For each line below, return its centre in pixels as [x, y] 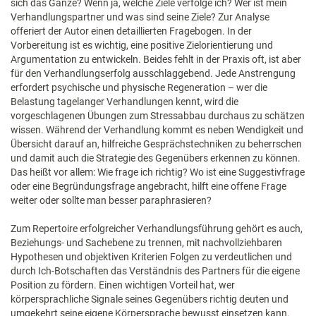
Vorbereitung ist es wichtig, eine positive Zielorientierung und [142, 45]
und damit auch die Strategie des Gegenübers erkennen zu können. [156, 158]
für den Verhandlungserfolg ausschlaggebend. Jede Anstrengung [153, 73]
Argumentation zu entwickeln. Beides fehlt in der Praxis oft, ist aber [156, 59]
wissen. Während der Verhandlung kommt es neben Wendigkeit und [157, 130]
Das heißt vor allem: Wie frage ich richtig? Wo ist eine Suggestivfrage [158, 172]
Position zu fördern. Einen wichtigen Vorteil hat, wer [123, 285]
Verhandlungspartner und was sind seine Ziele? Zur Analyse [140, 17]
